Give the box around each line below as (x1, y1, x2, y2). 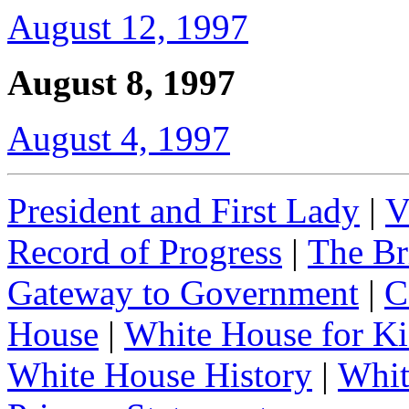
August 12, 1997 (7, 7, 248, 47)
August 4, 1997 (7, 119, 230, 158)
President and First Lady (7, 191, 360, 230)
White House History (7, 355, 312, 394)
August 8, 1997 (7, 63, 236, 102)
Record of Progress (7, 232, 282, 271)
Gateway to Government (7, 273, 359, 312)
